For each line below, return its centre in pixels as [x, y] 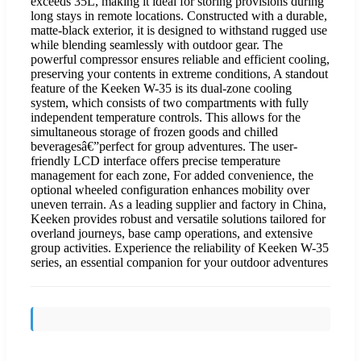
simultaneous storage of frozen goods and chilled [154, 131]
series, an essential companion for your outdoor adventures [179, 262]
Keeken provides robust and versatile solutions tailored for [178, 218]
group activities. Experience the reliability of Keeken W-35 [180, 247]
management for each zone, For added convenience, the [172, 175]
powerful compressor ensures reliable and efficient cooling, [180, 59]
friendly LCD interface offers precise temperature [156, 160]
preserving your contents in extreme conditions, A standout [179, 73]
